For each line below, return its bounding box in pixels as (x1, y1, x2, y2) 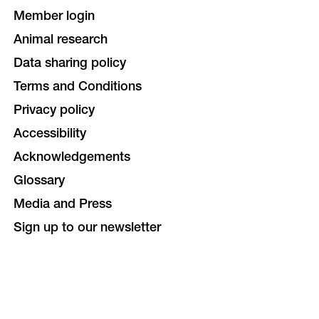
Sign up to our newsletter (13, 222, 161, 235)
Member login (13, 11, 95, 23)
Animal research (13, 34, 108, 47)
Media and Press (13, 199, 112, 211)
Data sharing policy (13, 58, 126, 70)
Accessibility (13, 128, 86, 141)
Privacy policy (13, 105, 95, 117)
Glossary (13, 175, 65, 188)
